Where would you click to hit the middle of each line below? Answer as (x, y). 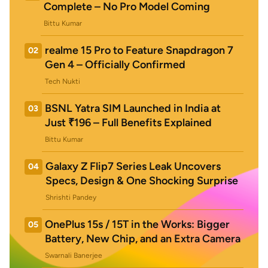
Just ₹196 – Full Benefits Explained (128, 122)
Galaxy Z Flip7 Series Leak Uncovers (133, 166)
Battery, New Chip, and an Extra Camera (143, 238)
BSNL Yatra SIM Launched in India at (133, 108)
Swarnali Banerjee (74, 255)
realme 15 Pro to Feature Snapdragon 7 (139, 50)
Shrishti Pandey (71, 197)
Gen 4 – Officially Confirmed (115, 64)
